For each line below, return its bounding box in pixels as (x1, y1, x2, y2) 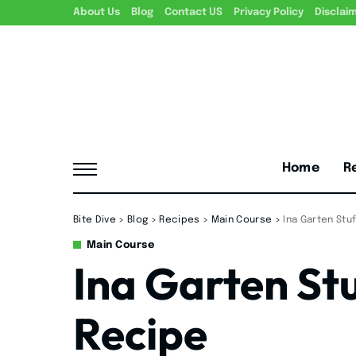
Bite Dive (73, 215, 116, 225)
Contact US (164, 7, 222, 17)
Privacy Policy (234, 7, 304, 17)
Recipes (159, 215, 200, 225)
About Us (73, 7, 120, 17)
